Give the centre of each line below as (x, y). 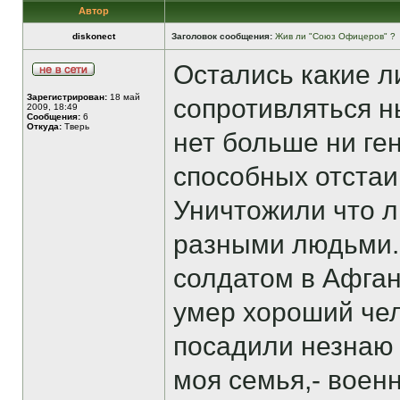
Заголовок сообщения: (222, 36)
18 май (124, 97)
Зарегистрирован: (67, 97)
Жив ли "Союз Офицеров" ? (335, 36)
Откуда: (44, 126)
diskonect (94, 36)
